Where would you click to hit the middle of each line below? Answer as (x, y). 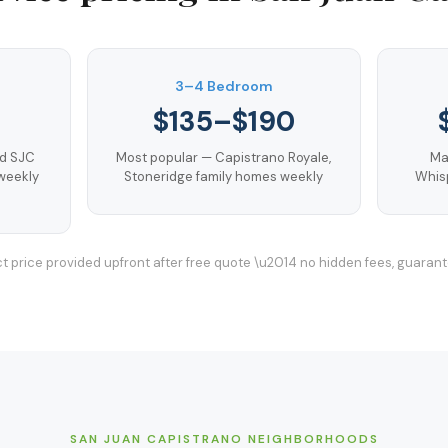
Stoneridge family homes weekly (224, 176)
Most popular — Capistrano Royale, (224, 157)
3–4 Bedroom (223, 85)
